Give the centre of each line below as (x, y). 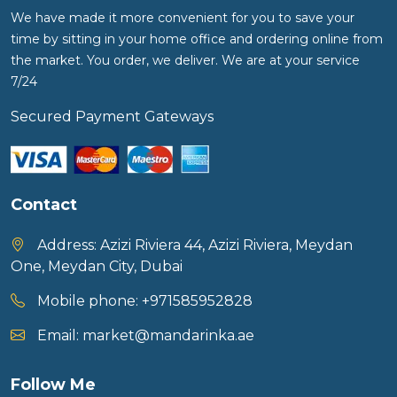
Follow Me (53, 385)
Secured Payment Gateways (112, 117)
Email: (58, 336)
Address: (67, 245)
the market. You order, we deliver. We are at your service (185, 61)
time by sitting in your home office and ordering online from (197, 39)
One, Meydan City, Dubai (97, 267)
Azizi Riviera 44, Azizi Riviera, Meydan (226, 245)
